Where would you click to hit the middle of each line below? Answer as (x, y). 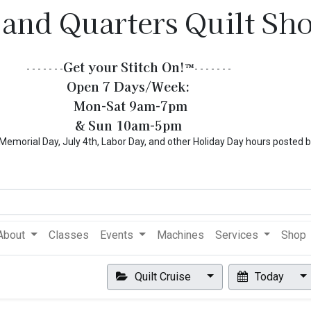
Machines (180, 235)
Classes (69, 235)
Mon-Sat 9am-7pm (128, 106)
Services (236, 235)
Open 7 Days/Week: (128, 86)
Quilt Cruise (163, 277)
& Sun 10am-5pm (128, 125)
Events (117, 235)
